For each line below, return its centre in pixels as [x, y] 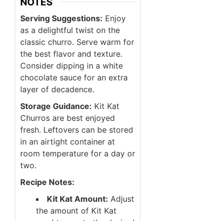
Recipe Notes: [47, 182]
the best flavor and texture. [71, 54]
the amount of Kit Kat [76, 211]
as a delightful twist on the [70, 30]
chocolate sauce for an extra [74, 78]
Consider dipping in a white [72, 66]
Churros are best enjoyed [68, 118]
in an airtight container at [68, 142]
